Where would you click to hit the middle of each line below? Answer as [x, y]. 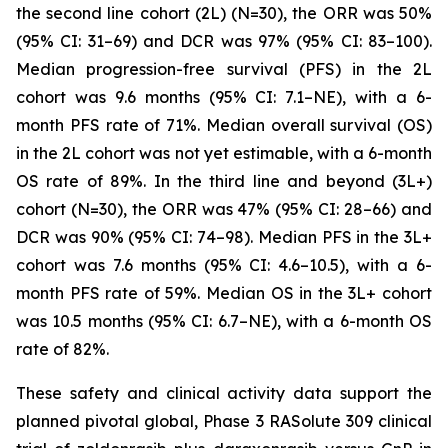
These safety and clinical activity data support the [224, 393]
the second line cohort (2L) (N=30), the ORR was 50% [224, 13]
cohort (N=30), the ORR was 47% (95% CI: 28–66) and [224, 209]
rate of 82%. [62, 349]
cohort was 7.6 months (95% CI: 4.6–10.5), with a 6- [224, 265]
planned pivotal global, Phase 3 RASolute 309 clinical [224, 421]
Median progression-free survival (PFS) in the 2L [224, 69]
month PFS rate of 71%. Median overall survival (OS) [224, 125]
